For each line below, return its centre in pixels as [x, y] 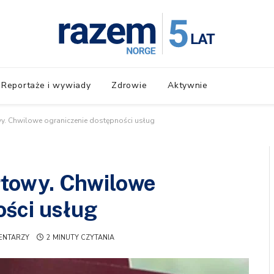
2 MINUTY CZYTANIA [80, 238]
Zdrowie [129, 85]
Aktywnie [188, 85]
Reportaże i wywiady [46, 85]
